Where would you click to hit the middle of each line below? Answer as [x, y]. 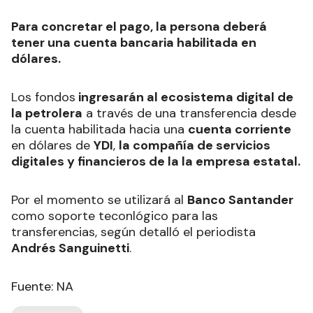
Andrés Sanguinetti [70, 248]
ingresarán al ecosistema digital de [184, 97]
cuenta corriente [240, 130]
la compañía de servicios [195, 146]
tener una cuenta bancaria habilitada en [134, 43]
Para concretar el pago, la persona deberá [139, 27]
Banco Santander [240, 200]
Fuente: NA [42, 287]
